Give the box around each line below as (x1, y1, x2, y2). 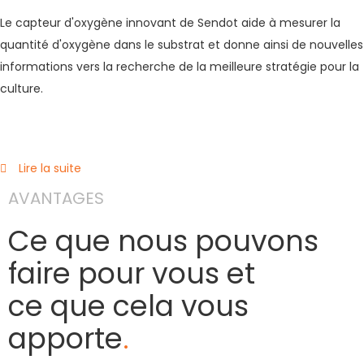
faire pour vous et (8, 253, 255, 293)
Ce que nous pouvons (8, 221, 318, 261)
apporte (8, 318, 123, 358)
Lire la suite (18, 160, 81, 176)
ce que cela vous (8, 286, 249, 326)
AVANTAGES (8, 187, 104, 210)
